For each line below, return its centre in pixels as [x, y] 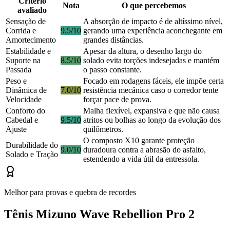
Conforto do [25, 111]
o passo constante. [112, 70]
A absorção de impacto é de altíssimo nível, [153, 22]
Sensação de [26, 22]
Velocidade [24, 100]
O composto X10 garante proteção [139, 141]
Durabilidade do [32, 145]
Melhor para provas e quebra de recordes [70, 193]
